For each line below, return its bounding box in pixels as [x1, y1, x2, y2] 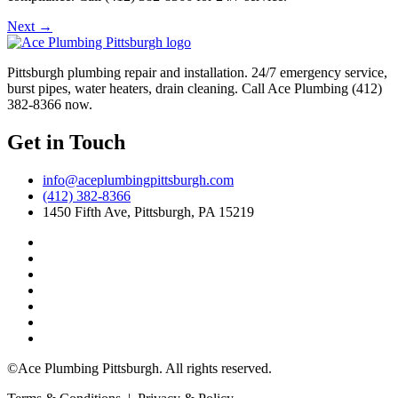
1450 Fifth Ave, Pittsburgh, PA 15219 [43, 203, 254, 219]
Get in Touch [7, 130, 125, 154]
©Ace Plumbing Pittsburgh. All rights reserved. [7, 360, 272, 376]
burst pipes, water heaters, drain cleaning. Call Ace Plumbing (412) [7, 80, 382, 96]
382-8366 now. [7, 96, 92, 112]
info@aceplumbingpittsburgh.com [43, 171, 234, 187]
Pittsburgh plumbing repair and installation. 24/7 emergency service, [7, 64, 387, 80]
